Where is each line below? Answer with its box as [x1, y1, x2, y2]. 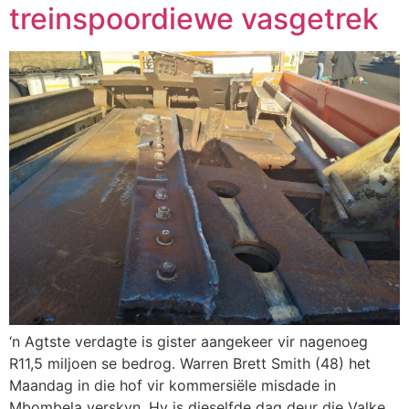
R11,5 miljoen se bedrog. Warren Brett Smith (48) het [9, 353, 371, 372]
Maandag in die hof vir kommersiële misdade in [9, 375, 336, 394]
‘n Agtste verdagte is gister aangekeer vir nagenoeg [9, 331, 368, 351]
